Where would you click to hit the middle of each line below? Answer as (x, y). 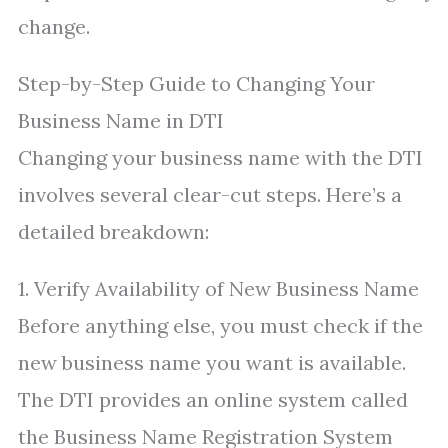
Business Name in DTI (121, 120)
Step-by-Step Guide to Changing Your (196, 83)
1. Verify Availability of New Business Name (218, 288)
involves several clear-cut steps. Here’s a (210, 194)
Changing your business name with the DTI (220, 157)
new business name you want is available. (212, 362)
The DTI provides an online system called (213, 399)
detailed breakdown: (113, 231)
